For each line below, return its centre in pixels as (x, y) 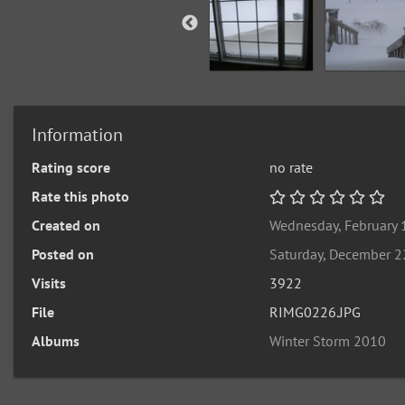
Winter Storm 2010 (328, 341)
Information (77, 135)
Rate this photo (80, 196)
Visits (49, 283)
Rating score (71, 167)
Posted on (63, 254)
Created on (66, 225)
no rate (292, 167)
